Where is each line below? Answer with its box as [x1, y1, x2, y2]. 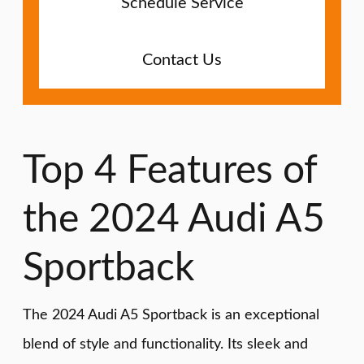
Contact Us [142, 52, 222, 68]
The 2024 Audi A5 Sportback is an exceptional [23, 308, 319, 323]
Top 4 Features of [23, 150, 317, 190]
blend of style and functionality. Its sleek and [23, 337, 308, 352]
